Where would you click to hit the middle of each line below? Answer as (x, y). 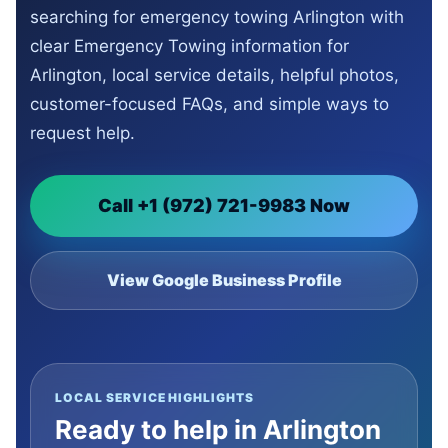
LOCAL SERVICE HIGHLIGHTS (155, 397)
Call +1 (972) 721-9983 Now (224, 205)
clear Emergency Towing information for (189, 45)
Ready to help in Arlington (218, 429)
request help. (82, 132)
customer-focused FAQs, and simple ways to (209, 103)
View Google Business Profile (224, 279)
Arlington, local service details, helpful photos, (214, 74)
